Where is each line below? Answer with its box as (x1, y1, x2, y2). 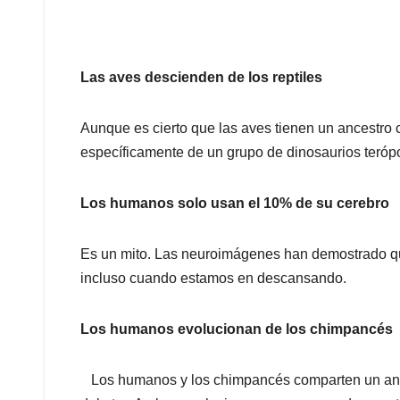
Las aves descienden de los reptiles (80, 70, 326, 86)
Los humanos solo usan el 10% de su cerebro (80, 196, 393, 212)
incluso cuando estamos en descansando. (80, 271, 346, 287)
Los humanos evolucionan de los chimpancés (80, 321, 393, 337)
